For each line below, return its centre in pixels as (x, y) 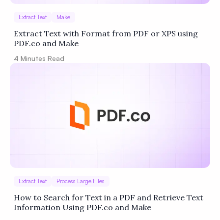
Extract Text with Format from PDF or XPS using (106, 34)
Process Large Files (81, 181)
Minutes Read (41, 58)
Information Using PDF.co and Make (82, 207)
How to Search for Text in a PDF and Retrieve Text (109, 198)
